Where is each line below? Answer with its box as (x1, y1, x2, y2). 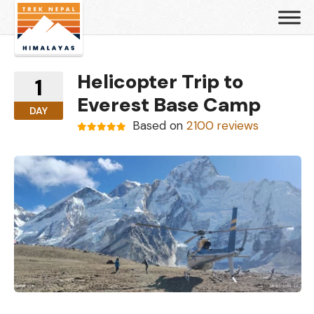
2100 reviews (186, 118, 259, 133)
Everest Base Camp (77, 92, 261, 118)
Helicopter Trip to (77, 69, 243, 95)
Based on (132, 118, 186, 133)
